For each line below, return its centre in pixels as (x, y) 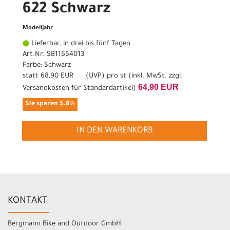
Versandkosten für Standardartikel (78, 89)
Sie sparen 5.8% (50, 104)
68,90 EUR (57, 76)
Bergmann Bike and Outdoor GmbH (64, 224)
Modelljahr (38, 29)
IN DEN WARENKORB (114, 131)
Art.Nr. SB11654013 (53, 55)
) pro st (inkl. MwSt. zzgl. (142, 76)
